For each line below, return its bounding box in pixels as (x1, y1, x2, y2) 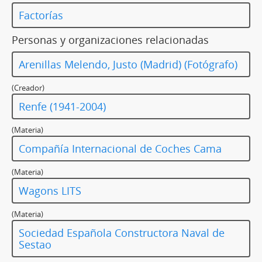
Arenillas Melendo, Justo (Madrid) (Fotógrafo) (19, 57, 237, 72)
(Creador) (12, 82, 44, 94)
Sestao (19, 237, 51, 252)
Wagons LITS (19, 184, 81, 198)
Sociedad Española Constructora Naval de (19, 226, 225, 240)
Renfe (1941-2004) (19, 99, 106, 114)
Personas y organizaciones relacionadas (12, 33, 209, 47)
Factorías (19, 8, 63, 23)
